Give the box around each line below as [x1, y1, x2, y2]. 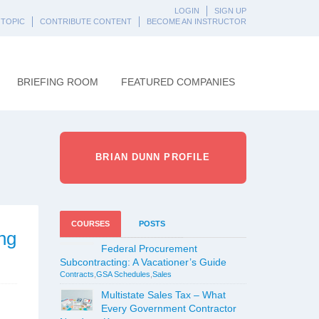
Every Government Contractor [100, 303, 236, 314]
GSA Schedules [95, 270, 150, 278]
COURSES [70, 219, 110, 228]
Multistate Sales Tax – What [100, 289, 226, 300]
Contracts [59, 270, 94, 278]
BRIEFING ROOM [17, 76, 98, 88]
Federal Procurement [100, 243, 197, 254]
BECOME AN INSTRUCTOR [146, 17, 246, 26]
